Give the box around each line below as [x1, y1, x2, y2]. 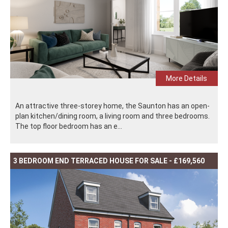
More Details [166, 74, 208, 83]
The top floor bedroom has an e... [15, 122, 122, 131]
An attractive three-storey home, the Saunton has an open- [15, 102, 210, 110]
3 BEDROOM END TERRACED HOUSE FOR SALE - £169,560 [13, 157, 205, 165]
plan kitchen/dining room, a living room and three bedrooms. [15, 112, 210, 121]
